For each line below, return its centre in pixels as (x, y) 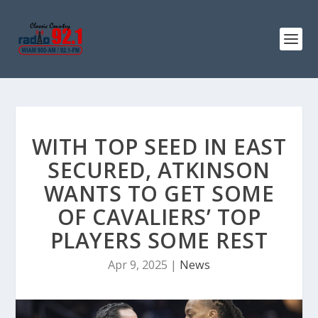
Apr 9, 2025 (138, 265)
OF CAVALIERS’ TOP (159, 217)
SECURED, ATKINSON (159, 170)
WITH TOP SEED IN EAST (159, 147)
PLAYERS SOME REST (159, 240)
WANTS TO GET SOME (159, 193)
